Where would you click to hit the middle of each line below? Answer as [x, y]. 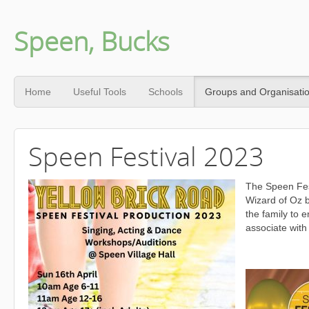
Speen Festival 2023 [146, 156]
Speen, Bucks [92, 41]
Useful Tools [100, 92]
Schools [166, 92]
